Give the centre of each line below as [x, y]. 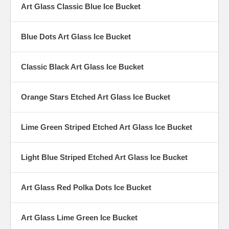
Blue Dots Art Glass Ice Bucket [76, 37]
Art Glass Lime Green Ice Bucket [79, 218]
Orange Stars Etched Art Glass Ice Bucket [96, 97]
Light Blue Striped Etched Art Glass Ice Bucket [104, 157]
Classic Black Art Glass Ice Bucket [82, 67]
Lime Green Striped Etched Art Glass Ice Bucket [107, 127]
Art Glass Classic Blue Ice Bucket [81, 7]
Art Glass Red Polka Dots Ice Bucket [86, 188]
